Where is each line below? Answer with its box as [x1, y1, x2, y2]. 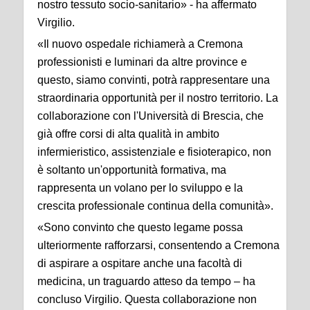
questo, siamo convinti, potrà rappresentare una [37, 74, 270, 86]
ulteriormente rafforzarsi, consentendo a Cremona [37, 239, 280, 252]
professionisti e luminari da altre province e [37, 56, 247, 69]
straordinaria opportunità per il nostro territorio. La [37, 92, 278, 104]
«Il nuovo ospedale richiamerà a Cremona [37, 38, 243, 51]
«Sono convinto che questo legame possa [37, 221, 243, 234]
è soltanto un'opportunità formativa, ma [37, 164, 226, 176]
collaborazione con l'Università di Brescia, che [37, 110, 264, 122]
